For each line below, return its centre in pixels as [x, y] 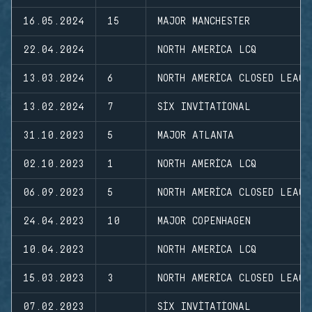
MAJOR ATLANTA [196, 135]
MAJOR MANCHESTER [204, 21]
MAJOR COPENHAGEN [204, 221]
